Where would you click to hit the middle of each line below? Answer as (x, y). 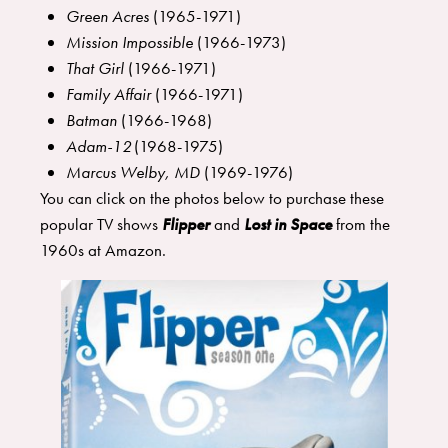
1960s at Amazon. (105, 250)
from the (361, 224)
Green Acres (107, 16)
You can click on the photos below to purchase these (212, 198)
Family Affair (108, 94)
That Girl (94, 68)
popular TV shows (101, 224)
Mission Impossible (129, 42)
